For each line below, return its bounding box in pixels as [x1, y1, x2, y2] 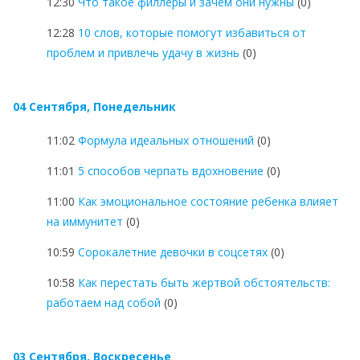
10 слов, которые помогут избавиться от [78, 24, 306, 40]
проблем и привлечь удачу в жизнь [47, 44, 239, 60]
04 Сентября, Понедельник [13, 98, 176, 114]
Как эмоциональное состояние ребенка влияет [78, 193, 338, 209]
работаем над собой [47, 294, 161, 310]
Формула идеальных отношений [78, 132, 254, 148]
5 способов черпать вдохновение [78, 162, 264, 178]
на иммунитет [47, 213, 123, 229]
